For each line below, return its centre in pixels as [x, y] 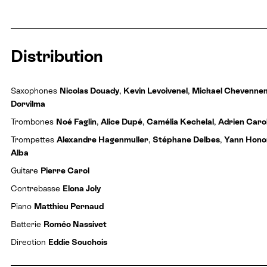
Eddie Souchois [78, 242]
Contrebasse [37, 188]
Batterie [27, 224]
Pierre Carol [65, 170]
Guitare [26, 170]
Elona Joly [82, 188]
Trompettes [34, 139]
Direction [30, 242]
